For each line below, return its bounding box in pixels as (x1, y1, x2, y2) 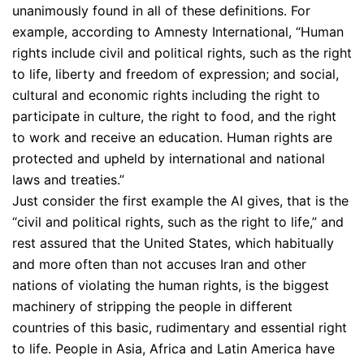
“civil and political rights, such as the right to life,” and (12, 213, 344, 230)
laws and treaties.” (12, 171, 124, 188)
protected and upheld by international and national (12, 149, 325, 167)
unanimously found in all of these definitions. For (12, 2, 310, 19)
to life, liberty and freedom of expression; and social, (12, 65, 339, 82)
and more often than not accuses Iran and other (12, 255, 306, 272)
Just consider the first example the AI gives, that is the (12, 192, 349, 209)
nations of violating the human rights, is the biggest (12, 276, 329, 293)
